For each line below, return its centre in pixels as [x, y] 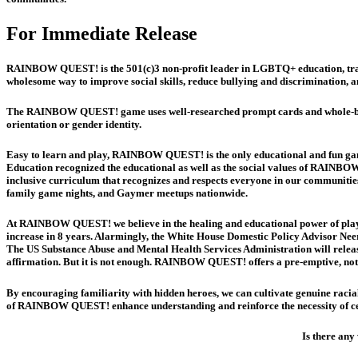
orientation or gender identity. [74, 125]
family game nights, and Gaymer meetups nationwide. [127, 193]
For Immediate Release [102, 33]
